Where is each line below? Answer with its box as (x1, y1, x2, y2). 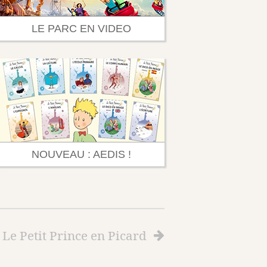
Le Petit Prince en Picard (2, 227, 147, 244)
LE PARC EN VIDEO (31, 23, 131, 35)
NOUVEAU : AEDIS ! (31, 148, 131, 160)
